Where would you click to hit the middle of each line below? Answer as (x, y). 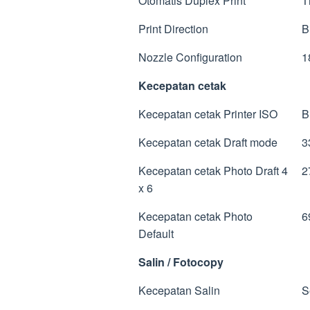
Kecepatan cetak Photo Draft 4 (213, 170)
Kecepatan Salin (179, 290)
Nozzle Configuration (190, 57)
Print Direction (173, 28)
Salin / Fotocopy (181, 262)
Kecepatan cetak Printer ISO (208, 113)
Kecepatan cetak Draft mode (208, 142)
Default (156, 233)
